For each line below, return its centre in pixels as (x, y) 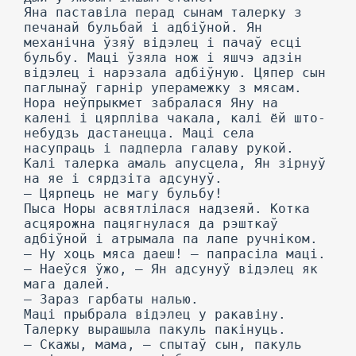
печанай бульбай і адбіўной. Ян (143, 27)
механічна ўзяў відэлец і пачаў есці (163, 43)
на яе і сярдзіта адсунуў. (123, 178)
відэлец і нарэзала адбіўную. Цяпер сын (175, 73)
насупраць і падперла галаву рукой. (159, 148)
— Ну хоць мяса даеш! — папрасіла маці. (175, 254)
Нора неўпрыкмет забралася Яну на (151, 103)
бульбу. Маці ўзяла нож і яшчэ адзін (163, 58)
